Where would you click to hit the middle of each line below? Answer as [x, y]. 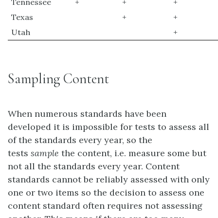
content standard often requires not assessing [105, 206]
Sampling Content [58, 78]
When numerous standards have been [87, 114]
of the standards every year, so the [80, 140]
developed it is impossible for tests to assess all [109, 127]
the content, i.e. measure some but [133, 153]
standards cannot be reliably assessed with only [109, 180]
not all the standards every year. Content [94, 166]
